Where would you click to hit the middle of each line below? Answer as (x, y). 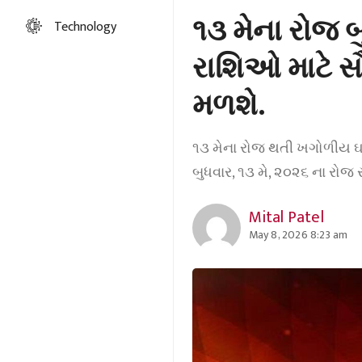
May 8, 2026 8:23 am (298, 235)
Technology (86, 27)
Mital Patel (286, 218)
